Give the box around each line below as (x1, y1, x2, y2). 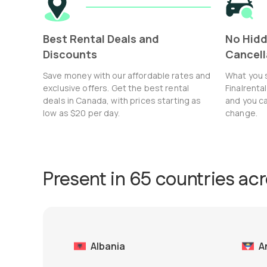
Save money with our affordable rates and (43, 70, 211, 82)
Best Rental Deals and (43, 32, 159, 46)
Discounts (43, 47, 97, 62)
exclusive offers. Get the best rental (43, 82, 190, 94)
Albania (91, 240, 125, 253)
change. (225, 107, 257, 119)
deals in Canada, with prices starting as (43, 95, 201, 107)
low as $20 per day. (43, 107, 120, 119)
